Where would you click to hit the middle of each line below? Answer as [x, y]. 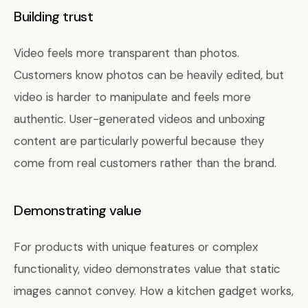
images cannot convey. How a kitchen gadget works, [154, 291]
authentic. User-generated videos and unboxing [140, 119]
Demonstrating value [78, 210]
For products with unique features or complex [136, 247]
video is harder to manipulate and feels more [132, 97]
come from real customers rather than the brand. [145, 163]
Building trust [54, 16]
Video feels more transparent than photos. [126, 53]
